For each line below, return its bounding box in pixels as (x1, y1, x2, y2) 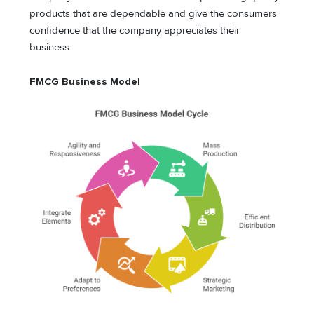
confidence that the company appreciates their (29, 24, 240, 36)
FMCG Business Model (29, 76, 141, 88)
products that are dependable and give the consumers (29, 7, 278, 20)
